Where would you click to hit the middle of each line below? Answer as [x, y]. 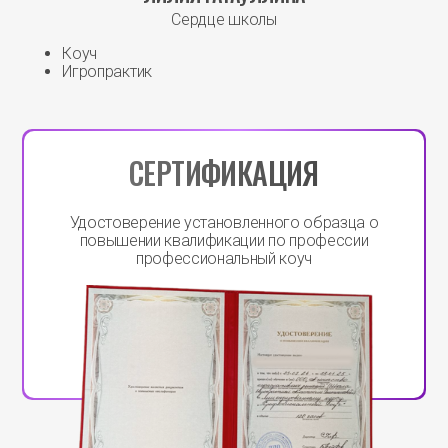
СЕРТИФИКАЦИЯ [224, 173]
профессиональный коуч [224, 259]
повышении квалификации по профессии [224, 241]
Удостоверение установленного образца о [224, 223]
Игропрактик [107, 72]
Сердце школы [224, 20]
